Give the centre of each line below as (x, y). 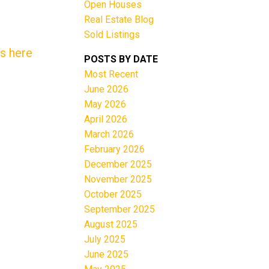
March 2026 (109, 134)
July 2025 (105, 239)
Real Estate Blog (119, 19)
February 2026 (115, 149)
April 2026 (106, 119)
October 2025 (113, 194)
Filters (17, 89)
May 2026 (105, 104)
